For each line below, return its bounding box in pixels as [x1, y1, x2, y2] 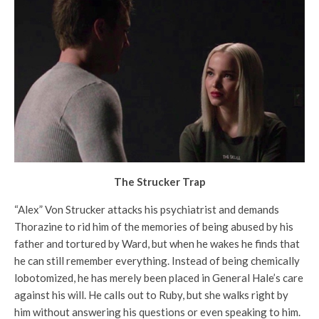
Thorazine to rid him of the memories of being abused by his [14, 220, 293, 234]
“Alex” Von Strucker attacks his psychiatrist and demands [14, 203, 279, 216]
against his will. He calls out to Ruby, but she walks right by [14, 288, 288, 302]
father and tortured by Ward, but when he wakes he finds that [14, 237, 300, 251]
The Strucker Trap [113, 175, 206, 189]
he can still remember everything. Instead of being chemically [14, 254, 300, 268]
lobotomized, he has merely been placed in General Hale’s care [14, 271, 303, 285]
